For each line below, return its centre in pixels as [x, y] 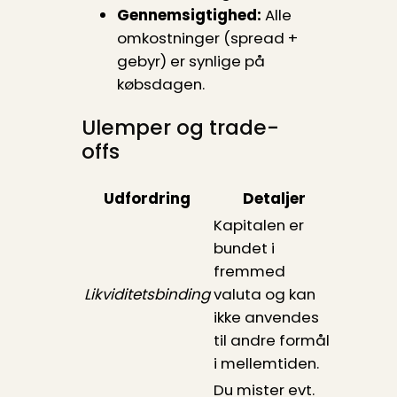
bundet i [244, 249]
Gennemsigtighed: [189, 15]
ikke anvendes [266, 318]
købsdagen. [160, 84]
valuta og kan [264, 295]
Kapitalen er [258, 226]
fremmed [249, 272]
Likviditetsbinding [147, 295]
